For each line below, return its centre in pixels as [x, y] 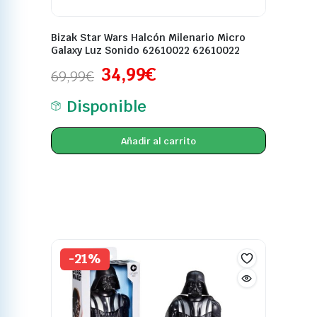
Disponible [106, 106]
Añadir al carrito [158, 141]
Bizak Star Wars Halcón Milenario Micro [149, 38]
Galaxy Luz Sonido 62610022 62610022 [146, 51]
